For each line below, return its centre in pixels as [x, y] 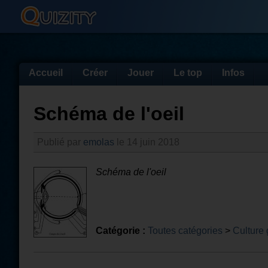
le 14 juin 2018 [147, 142]
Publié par [60, 142]
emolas [99, 142]
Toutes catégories [185, 231]
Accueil [46, 73]
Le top [188, 73]
